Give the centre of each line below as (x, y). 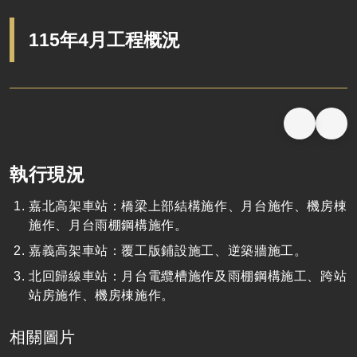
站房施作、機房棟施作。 (102, 296)
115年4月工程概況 (104, 39)
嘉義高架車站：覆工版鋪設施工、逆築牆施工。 (168, 251)
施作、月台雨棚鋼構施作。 (108, 226)
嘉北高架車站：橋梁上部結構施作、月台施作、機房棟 (188, 206)
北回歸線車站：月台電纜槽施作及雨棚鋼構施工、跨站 (188, 277)
